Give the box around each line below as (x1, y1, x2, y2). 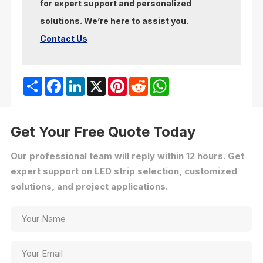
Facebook (63, 76, 104, 87)
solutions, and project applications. (10, 180, 168, 192)
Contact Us (39, 33, 87, 43)
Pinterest (126, 76, 167, 87)
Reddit (147, 76, 176, 87)
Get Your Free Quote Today (10, 123, 195, 140)
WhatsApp (168, 76, 214, 87)
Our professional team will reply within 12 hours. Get (10, 150, 244, 161)
